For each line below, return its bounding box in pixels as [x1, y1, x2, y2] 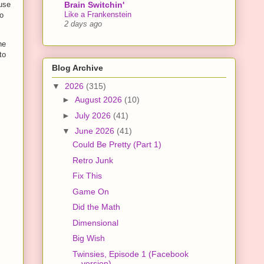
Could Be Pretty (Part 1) [72, 140, 161, 150]
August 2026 [74, 95, 124, 105]
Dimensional [72, 217, 118, 227]
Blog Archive [52, 63, 103, 73]
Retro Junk [72, 155, 113, 165]
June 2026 [74, 126, 117, 136]
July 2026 [74, 110, 113, 120]
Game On [72, 186, 109, 196]
